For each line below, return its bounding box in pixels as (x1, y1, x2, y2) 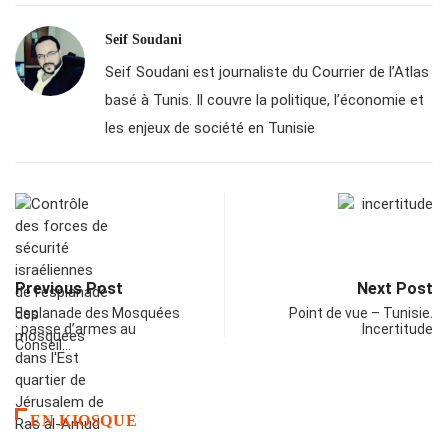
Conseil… (15, 337, 71, 354)
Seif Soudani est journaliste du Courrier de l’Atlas (105, 63, 429, 82)
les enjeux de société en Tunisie (105, 119, 315, 138)
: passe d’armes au (15, 321, 136, 338)
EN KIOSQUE (30, 412, 138, 430)
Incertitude (362, 321, 433, 338)
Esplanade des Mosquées (15, 305, 180, 322)
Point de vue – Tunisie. (289, 305, 433, 322)
